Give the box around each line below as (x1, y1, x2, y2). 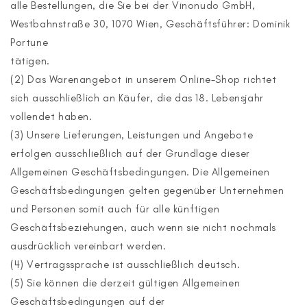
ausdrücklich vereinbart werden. (10, 240, 167, 252)
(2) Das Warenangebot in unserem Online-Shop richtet (10, 73, 277, 86)
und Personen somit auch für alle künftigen (10, 203, 220, 215)
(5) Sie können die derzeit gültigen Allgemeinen (10, 277, 241, 289)
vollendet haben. (10, 110, 93, 123)
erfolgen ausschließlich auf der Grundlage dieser (10, 147, 250, 160)
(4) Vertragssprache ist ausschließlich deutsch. (10, 258, 241, 271)
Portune (10, 36, 49, 49)
